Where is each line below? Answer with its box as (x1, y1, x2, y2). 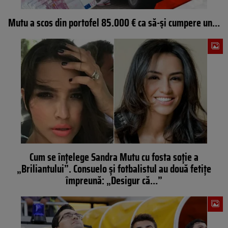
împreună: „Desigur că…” (66, 172, 162, 189)
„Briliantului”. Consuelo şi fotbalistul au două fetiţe (17, 160, 211, 177)
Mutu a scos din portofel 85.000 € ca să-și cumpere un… (8, 14, 220, 32)
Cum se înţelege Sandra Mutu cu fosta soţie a (30, 148, 198, 165)
